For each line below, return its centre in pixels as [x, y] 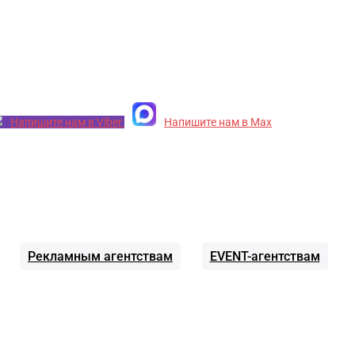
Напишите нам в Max [218, 122]
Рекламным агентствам [100, 257]
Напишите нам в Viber [67, 122]
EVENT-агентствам [265, 257]
